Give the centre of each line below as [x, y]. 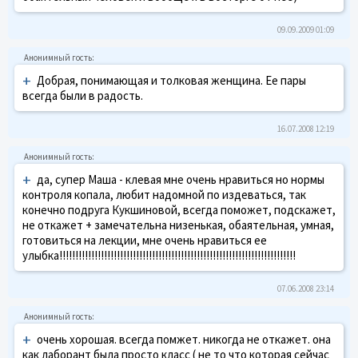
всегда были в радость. [83, 95]
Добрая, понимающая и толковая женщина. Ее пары [171, 80]
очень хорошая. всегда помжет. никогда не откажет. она [184, 339]
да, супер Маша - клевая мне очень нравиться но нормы [181, 179]
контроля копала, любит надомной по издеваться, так [164, 194]
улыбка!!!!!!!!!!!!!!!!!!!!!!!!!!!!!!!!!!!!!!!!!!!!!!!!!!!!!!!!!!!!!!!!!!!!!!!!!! [159, 255]
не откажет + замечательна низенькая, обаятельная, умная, [178, 225]
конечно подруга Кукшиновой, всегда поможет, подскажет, [179, 209]
